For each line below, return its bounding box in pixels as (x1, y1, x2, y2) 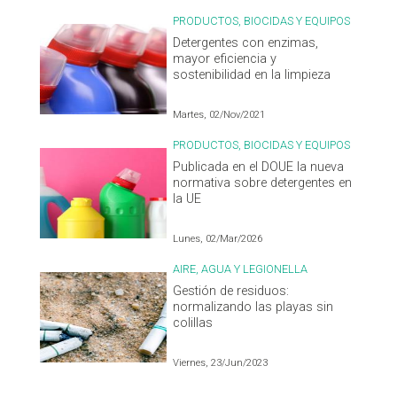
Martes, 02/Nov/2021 (173, 109, 266, 121)
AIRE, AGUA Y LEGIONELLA (173, 262, 308, 276)
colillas (173, 315, 214, 331)
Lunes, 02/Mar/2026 (173, 233, 263, 245)
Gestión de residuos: (173, 284, 290, 300)
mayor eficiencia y (173, 51, 277, 67)
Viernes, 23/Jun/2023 (173, 357, 269, 370)
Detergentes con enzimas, (173, 35, 319, 51)
